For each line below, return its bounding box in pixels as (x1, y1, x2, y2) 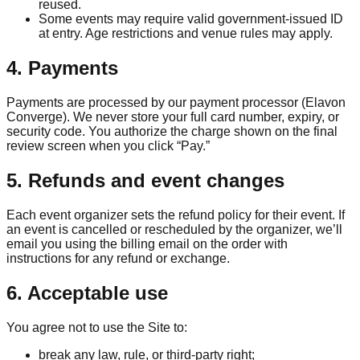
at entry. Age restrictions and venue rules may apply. (39, 27, 333, 41)
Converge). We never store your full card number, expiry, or (6, 110, 339, 125)
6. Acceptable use (6, 281, 168, 304)
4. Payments (6, 57, 118, 80)
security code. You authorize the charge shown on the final (6, 125, 337, 139)
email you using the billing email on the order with (6, 236, 288, 251)
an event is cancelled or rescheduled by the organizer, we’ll (6, 222, 342, 236)
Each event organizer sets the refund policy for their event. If (6, 207, 345, 222)
